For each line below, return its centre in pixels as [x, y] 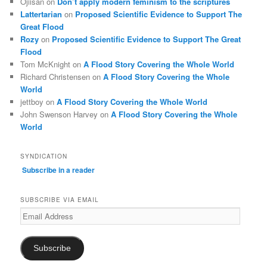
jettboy [32, 102]
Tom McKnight [46, 64]
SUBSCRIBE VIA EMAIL [60, 199]
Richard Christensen [55, 77]
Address [33, 223]
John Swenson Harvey [59, 114]
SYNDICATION [44, 156]
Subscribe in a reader [59, 170]
